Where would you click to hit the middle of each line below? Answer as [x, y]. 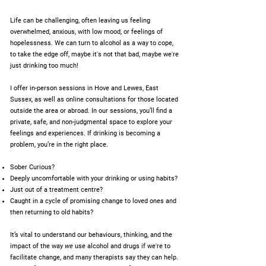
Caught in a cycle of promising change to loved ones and [93, 201]
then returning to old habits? [52, 212]
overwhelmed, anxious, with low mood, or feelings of [86, 32]
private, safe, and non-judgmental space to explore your [91, 122]
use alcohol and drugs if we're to [122, 246]
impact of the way [37, 246]
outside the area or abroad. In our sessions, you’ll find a [91, 111]
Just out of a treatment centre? [56, 190]
